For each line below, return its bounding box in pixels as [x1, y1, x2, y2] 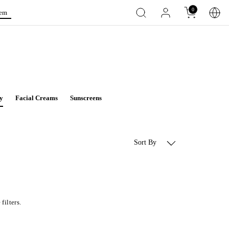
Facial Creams [15, 94, 58, 102]
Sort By [134, 139, 158, 146]
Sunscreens [70, 94, 102, 102]
